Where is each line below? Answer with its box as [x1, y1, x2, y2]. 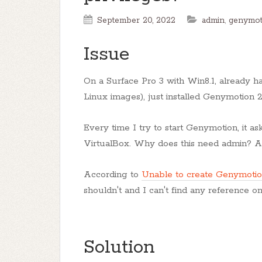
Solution [84, 236, 155, 260]
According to [84, 169, 142, 180]
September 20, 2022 [97, 15, 175, 26]
